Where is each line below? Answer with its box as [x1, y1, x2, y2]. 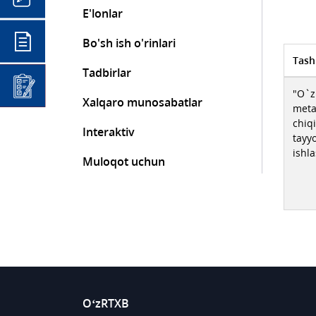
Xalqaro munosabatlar [83, 95, 202, 110]
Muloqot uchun [83, 154, 165, 169]
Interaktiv [83, 124, 135, 140]
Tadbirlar [83, 65, 131, 80]
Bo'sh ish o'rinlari [83, 35, 176, 51]
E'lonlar [83, 6, 123, 21]
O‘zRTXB [83, 296, 129, 311]
